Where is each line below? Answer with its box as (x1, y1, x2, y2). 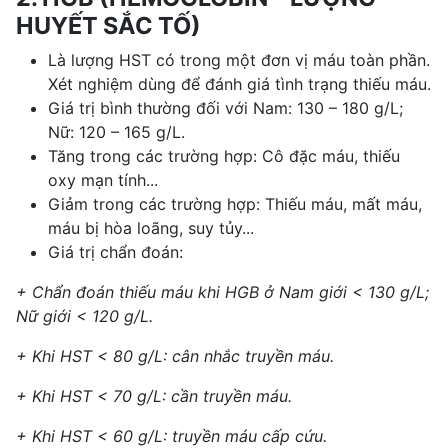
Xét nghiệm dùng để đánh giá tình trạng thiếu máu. (48, 73, 431, 94)
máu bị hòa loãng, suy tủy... (48, 217, 254, 238)
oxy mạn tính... (48, 169, 158, 190)
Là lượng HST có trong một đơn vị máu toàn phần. (48, 49, 430, 70)
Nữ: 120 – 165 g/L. (48, 121, 185, 142)
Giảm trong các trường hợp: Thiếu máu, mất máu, (48, 193, 422, 214)
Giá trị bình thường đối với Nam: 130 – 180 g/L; (48, 97, 403, 118)
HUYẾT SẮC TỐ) (16, 10, 201, 40)
